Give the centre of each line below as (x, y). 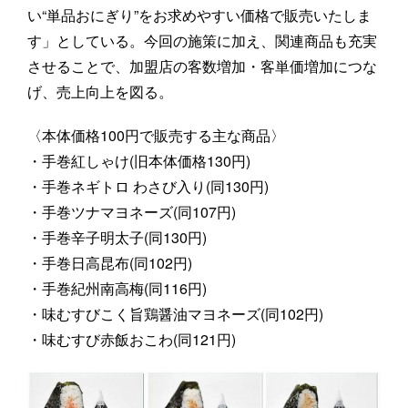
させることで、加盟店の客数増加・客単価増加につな (202, 66)
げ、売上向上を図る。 (100, 91)
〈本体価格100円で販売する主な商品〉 (156, 135)
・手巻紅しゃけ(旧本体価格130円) (139, 160)
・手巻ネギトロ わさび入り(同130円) (150, 186)
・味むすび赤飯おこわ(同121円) (133, 339)
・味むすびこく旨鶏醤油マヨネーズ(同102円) (177, 313)
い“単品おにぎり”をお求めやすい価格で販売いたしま (199, 15)
